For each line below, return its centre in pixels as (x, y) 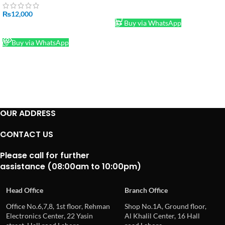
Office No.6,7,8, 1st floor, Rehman (58, 206)
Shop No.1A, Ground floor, (165, 206)
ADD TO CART (143, 8)
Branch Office (146, 190)
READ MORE (28, 28)
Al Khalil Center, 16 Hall (162, 215)
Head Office (25, 190)
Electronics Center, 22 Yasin (49, 215)
